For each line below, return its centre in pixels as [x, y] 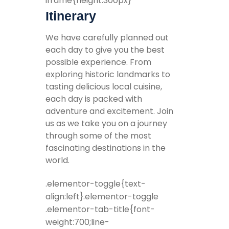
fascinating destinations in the [106, 148]
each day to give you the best [105, 50]
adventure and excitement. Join [109, 111]
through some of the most [98, 136]
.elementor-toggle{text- [96, 184]
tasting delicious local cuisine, [104, 87]
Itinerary [71, 16]
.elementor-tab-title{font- [100, 210]
